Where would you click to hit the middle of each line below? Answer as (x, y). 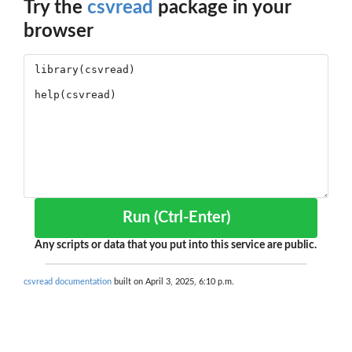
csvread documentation (68, 282)
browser (59, 32)
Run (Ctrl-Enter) (192, 218)
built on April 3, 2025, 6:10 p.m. (173, 282)
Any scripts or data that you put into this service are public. (176, 246)
